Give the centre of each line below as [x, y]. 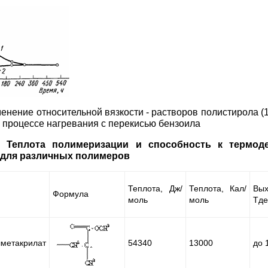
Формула [71, 194]
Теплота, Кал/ [218, 188]
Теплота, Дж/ [156, 188]
